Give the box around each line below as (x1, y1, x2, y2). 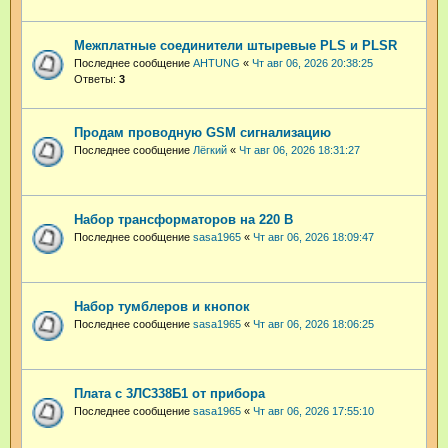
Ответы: (74, 73, 119, 86)
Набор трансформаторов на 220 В (74, 212, 293, 228)
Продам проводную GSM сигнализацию (74, 125, 331, 141)
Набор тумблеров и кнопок (74, 299, 250, 315)
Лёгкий (193, 144, 227, 157)
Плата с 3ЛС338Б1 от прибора (74, 386, 265, 402)
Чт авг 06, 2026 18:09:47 (253, 231, 374, 244)
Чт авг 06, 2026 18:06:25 (253, 318, 374, 331)
